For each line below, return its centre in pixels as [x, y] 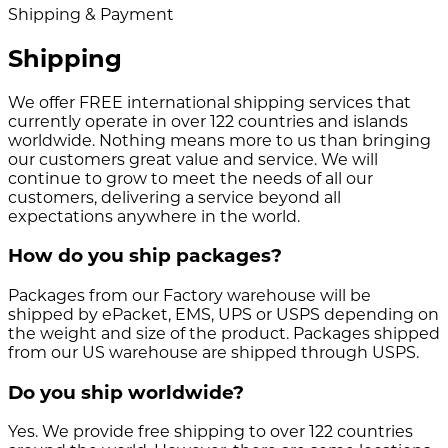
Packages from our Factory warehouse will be [189, 295]
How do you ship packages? [145, 256]
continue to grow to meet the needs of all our [190, 178]
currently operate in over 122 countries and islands [208, 121]
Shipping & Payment [91, 14]
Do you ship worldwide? [126, 392]
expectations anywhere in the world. [154, 216]
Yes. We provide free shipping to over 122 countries [210, 432]
